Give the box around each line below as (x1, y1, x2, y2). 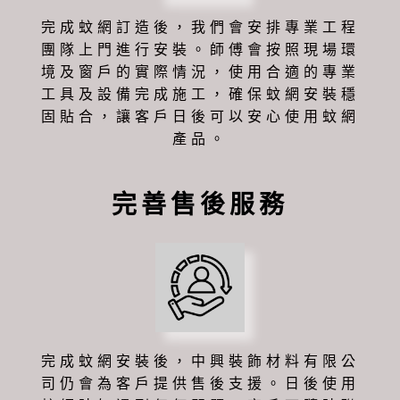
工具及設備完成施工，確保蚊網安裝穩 (40, 86, 360, 102)
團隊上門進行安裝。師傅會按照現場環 (40, 41, 360, 57)
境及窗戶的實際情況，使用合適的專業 (40, 63, 360, 79)
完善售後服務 (112, 190, 288, 219)
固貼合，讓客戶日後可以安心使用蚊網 (40, 108, 360, 124)
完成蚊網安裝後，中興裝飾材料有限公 (40, 353, 360, 369)
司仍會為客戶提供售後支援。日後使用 (40, 375, 360, 391)
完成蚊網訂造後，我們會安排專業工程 (40, 19, 360, 35)
